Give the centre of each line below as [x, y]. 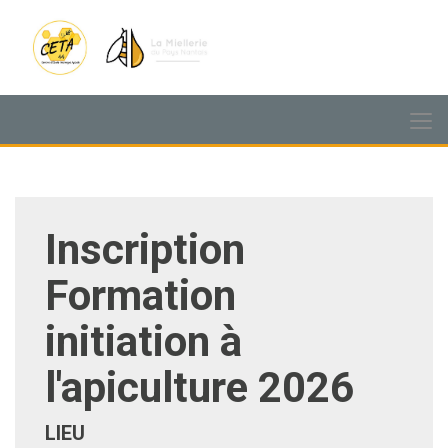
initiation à [143, 341]
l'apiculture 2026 [199, 387]
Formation [140, 295]
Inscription [145, 249]
